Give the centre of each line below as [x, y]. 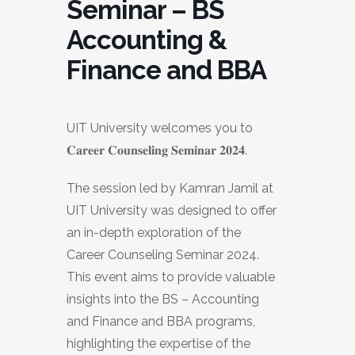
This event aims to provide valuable [171, 277]
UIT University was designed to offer [172, 211]
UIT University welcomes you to [160, 128]
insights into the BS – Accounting [163, 300]
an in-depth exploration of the [154, 233]
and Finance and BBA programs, [161, 322]
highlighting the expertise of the [158, 344]
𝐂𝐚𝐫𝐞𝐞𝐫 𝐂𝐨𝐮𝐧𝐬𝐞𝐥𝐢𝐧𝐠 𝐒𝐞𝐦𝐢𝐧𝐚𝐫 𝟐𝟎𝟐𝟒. [157, 151]
